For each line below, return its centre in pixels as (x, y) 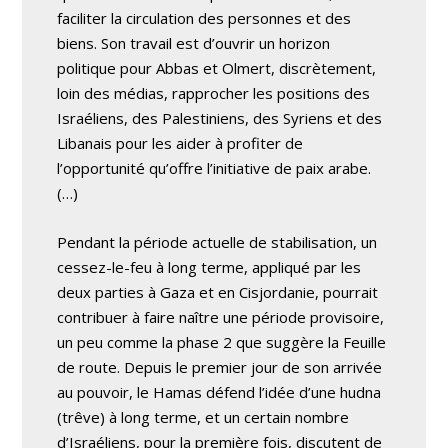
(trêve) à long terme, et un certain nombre (203, 417)
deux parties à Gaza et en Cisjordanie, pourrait (218, 292)
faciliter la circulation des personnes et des (204, 18)
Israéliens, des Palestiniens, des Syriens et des (220, 118)
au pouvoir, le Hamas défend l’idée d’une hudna (219, 392)
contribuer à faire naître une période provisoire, (221, 317)
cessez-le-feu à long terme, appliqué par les (209, 267)
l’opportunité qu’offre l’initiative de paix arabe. (214, 168)
